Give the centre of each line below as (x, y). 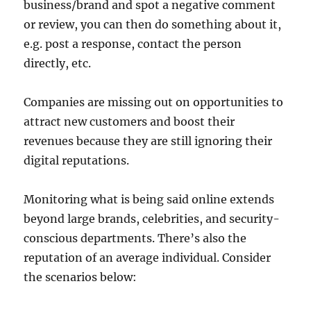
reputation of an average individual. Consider (148, 257)
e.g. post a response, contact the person (133, 43)
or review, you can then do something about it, (153, 24)
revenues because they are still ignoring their (148, 141)
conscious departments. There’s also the (135, 238)
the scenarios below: (81, 277)
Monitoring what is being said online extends (149, 199)
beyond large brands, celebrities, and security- (152, 218)
